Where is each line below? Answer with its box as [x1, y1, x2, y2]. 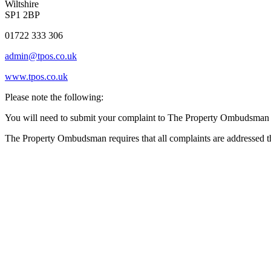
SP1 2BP [5, 9, 40, 20]
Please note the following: [5, 91, 103, 102]
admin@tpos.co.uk [5, 50, 77, 61]
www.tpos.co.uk [5, 71, 68, 82]
